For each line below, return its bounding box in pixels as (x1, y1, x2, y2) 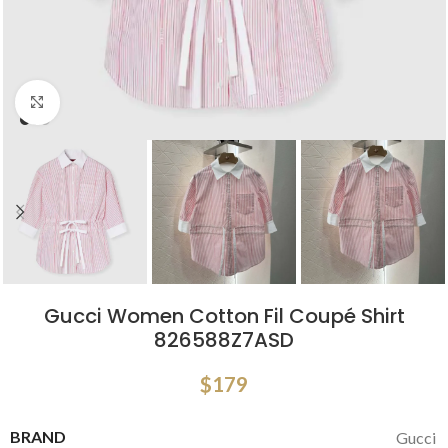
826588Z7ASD (154, 326, 294, 355)
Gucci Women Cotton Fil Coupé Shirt (43, 302, 405, 331)
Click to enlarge (59, 94, 166, 112)
